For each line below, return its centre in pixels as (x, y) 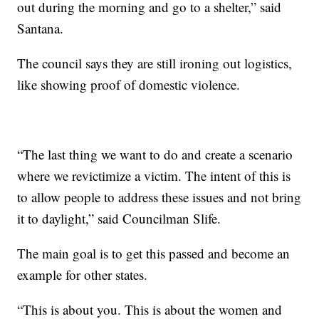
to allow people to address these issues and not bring (159, 197)
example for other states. (83, 275)
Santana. (41, 28)
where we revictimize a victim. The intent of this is (154, 176)
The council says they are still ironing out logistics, (155, 63)
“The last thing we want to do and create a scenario (155, 155)
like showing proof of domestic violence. (129, 85)
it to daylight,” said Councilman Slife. (119, 219)
